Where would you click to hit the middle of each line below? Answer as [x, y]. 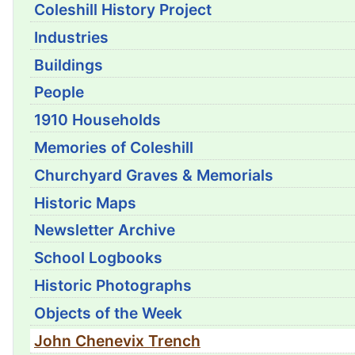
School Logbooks [98, 258]
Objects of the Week [108, 313]
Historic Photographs [113, 286]
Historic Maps [85, 202]
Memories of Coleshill [114, 147]
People [59, 92]
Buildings [69, 65]
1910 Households [97, 120]
